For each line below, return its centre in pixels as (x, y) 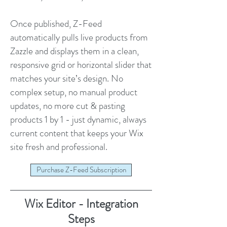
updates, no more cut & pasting (68, 105)
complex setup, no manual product (74, 92)
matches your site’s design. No (67, 78)
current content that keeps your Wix (77, 133)
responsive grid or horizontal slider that (81, 64)
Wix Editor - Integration (81, 203)
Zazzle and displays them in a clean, (74, 51)
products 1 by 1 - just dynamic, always (78, 119)
